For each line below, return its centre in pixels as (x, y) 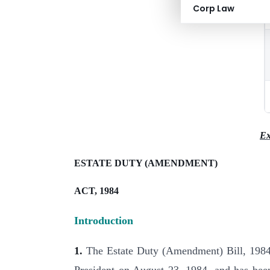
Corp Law (214, 8)
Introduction (104, 220)
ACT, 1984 (96, 191)
